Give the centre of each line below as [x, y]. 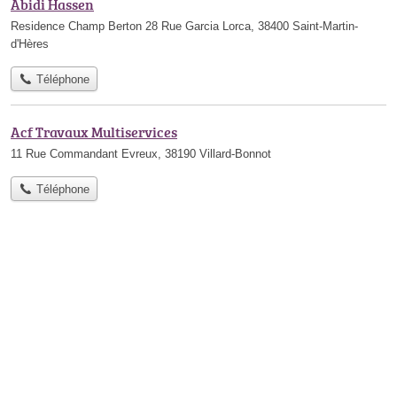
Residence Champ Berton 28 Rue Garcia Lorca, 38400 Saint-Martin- [184, 26]
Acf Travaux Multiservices [94, 132]
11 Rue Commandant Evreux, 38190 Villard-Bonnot [141, 154]
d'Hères [30, 43]
